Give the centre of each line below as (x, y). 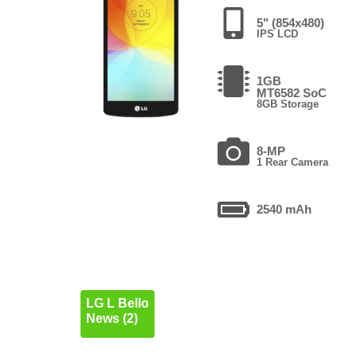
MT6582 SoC (292, 92)
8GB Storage (288, 104)
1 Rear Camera (293, 162)
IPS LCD (278, 33)
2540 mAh (284, 209)
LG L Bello (117, 304)
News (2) (112, 319)
